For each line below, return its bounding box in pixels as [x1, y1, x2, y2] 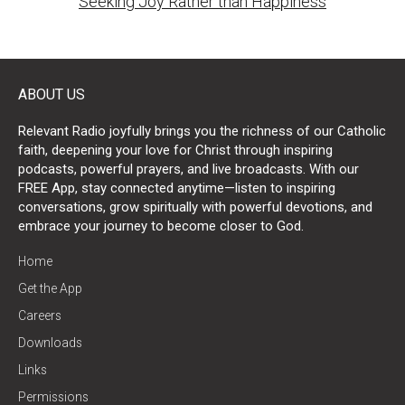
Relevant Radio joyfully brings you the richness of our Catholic [18, 123, 386, 140]
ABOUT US [18, 86, 85, 104]
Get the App [18, 281, 82, 297]
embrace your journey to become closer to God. [18, 218, 304, 235]
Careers [18, 308, 61, 324]
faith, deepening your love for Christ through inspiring [18, 142, 333, 159]
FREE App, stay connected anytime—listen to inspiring [18, 180, 335, 197]
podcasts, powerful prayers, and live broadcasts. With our [18, 161, 359, 178]
